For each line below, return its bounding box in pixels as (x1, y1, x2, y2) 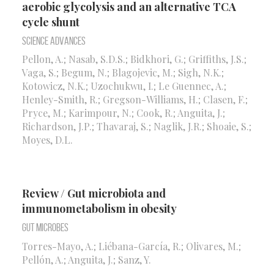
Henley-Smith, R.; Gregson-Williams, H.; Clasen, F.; (22, 93, 248, 106)
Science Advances (22, 34, 86, 47)
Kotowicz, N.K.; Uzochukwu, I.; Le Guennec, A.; (22, 80, 226, 93)
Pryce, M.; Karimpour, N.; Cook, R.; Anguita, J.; (22, 106, 225, 120)
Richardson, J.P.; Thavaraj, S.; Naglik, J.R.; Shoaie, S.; (22, 120, 251, 133)
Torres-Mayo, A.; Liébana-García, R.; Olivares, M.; (22, 239, 241, 253)
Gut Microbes (22, 221, 68, 234)
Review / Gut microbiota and (22, 186, 166, 201)
